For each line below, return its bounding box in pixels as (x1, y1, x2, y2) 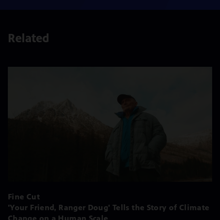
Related (8, 31, 49, 45)
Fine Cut (8, 192, 40, 201)
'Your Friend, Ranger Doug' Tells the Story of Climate (8, 202, 210, 212)
